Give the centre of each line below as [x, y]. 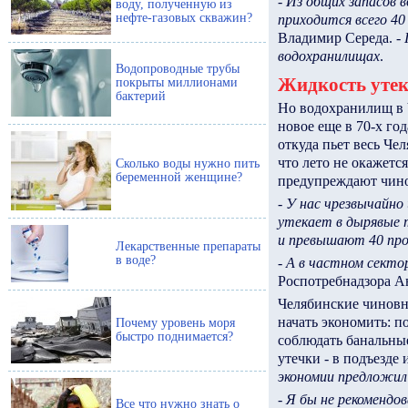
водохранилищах [328, 56]
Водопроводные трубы [178, 69]
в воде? [136, 260]
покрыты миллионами [177, 82]
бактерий [141, 96]
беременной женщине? [179, 177]
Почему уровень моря [175, 323]
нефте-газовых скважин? [184, 18]
